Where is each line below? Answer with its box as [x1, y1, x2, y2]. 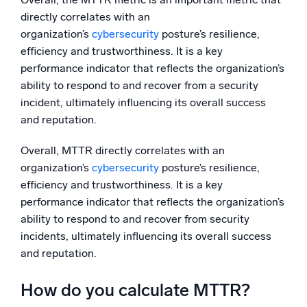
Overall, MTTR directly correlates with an [21, 144, 225, 158]
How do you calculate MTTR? [21, 280, 250, 302]
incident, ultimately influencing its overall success [21, 96, 266, 110]
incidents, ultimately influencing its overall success [21, 230, 271, 243]
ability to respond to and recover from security [21, 212, 249, 226]
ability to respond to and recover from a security [21, 79, 258, 93]
